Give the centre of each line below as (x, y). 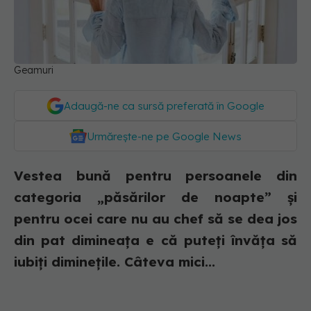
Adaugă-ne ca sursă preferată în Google (164, 106)
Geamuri (34, 70)
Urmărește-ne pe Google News (164, 137)
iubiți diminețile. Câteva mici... (115, 262)
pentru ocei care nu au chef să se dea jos (155, 219)
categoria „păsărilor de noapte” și (155, 197)
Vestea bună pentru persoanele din (155, 176)
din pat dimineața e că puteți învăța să (155, 241)
